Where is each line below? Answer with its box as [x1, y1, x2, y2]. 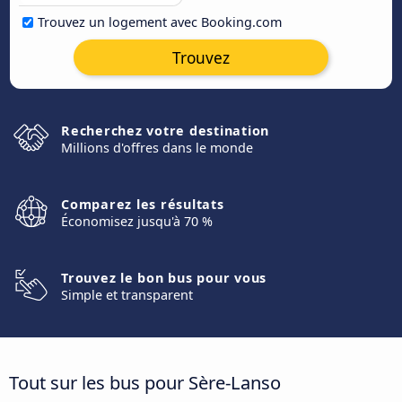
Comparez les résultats [61, 196, 224, 213]
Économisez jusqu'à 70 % [61, 213, 213, 230]
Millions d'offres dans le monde [61, 139, 253, 156]
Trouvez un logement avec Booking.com [38, 13, 282, 31]
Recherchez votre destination [61, 122, 269, 139]
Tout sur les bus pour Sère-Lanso [9, 369, 281, 395]
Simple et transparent [61, 286, 193, 303]
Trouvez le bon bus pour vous [61, 269, 267, 286]
